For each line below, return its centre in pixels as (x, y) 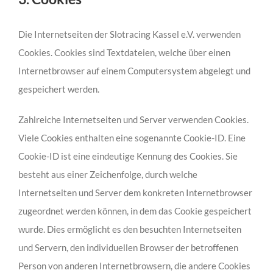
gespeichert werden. (58, 89)
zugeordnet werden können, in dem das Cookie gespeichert (135, 211)
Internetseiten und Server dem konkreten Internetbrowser (135, 192)
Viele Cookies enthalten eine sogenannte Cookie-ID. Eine (132, 137)
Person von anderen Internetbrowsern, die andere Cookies (134, 265)
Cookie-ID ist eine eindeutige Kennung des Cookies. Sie (128, 156)
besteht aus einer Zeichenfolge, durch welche (108, 174)
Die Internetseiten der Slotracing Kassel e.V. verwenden (129, 34)
